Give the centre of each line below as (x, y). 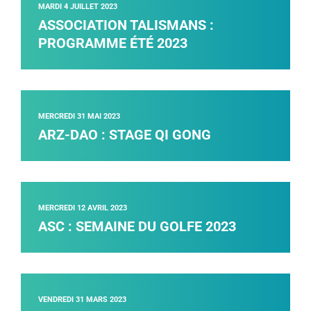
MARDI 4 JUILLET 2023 (78, 7)
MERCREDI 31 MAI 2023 (79, 117)
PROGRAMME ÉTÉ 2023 (113, 43)
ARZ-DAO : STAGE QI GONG (125, 135)
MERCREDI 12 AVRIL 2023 (83, 208)
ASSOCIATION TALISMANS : (126, 25)
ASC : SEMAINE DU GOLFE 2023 (137, 227)
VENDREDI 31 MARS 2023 (82, 300)
